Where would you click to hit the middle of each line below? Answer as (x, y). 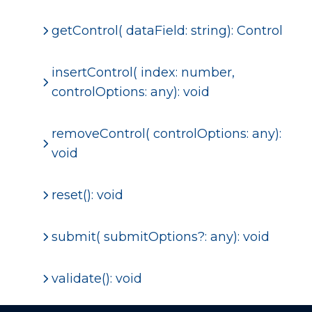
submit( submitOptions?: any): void (160, 236)
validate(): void (96, 278)
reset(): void (87, 195)
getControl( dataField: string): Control (167, 30)
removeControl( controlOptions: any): (166, 133)
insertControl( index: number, (143, 72)
